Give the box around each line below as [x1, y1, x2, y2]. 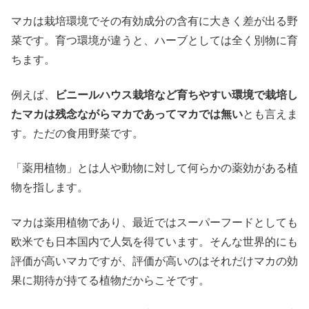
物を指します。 [11, 181, 88, 194]
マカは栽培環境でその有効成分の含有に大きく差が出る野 [11, 15, 298, 28]
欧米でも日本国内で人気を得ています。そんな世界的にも [11, 235, 298, 248]
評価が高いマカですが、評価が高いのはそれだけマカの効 [11, 255, 298, 267]
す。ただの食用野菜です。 [11, 127, 143, 139]
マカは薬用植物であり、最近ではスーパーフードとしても [11, 216, 298, 228]
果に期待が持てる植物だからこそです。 [11, 274, 210, 286]
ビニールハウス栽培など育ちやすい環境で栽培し [55, 88, 298, 101]
